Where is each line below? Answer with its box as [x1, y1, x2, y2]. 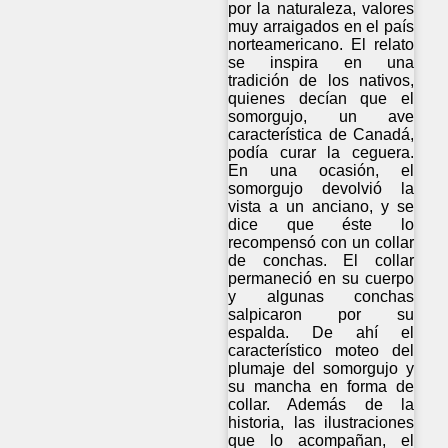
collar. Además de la [228, 396, 415, 414]
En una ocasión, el [228, 162, 415, 180]
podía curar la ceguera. [228, 144, 415, 162]
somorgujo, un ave [228, 108, 415, 126]
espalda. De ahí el [228, 324, 415, 342]
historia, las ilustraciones [228, 414, 415, 432]
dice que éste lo [228, 216, 415, 234]
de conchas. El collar [228, 252, 415, 270]
